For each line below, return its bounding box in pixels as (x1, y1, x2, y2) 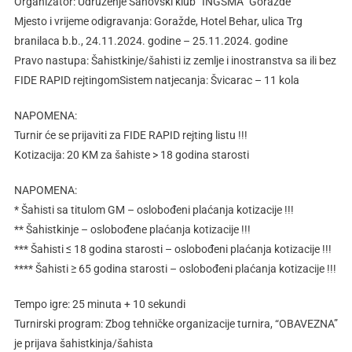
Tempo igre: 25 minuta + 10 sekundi (13, 298, 185, 311)
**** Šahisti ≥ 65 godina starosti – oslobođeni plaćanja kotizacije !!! (13, 262, 336, 276)
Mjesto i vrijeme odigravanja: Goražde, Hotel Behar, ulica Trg (13, 15, 302, 28)
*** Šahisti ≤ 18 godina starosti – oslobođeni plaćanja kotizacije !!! (13, 243, 332, 256)
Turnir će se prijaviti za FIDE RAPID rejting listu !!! (13, 129, 247, 142)
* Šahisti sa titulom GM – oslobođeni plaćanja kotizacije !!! (13, 203, 294, 217)
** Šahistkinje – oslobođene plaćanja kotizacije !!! (13, 223, 251, 236)
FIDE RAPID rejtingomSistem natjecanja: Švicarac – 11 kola (13, 74, 299, 87)
